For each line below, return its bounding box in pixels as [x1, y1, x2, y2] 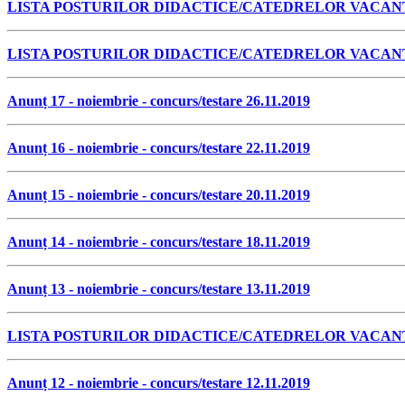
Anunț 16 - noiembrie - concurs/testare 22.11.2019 [7, 139, 310, 155]
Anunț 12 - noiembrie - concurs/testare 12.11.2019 [7, 374, 310, 391]
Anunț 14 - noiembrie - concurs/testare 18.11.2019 [7, 233, 310, 250]
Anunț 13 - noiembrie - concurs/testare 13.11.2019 [7, 280, 310, 297]
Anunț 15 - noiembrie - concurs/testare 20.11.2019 [7, 186, 310, 202]
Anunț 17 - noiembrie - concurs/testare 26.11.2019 [7, 92, 310, 108]
